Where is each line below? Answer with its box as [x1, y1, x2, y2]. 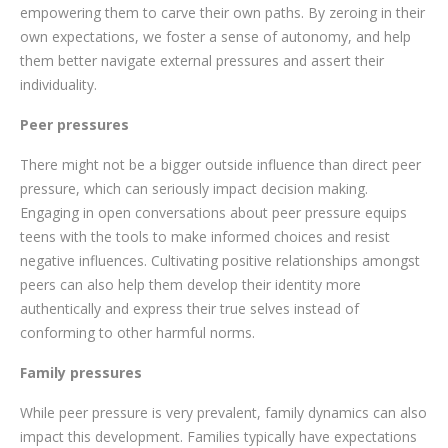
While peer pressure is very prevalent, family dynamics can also [20, 402, 427, 422]
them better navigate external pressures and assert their [20, 50, 384, 70]
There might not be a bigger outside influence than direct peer [20, 154, 421, 174]
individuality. [20, 74, 97, 94]
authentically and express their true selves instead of [20, 298, 359, 318]
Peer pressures [20, 114, 129, 134]
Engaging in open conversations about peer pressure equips [20, 202, 407, 222]
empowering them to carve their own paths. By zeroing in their [20, 2, 425, 22]
